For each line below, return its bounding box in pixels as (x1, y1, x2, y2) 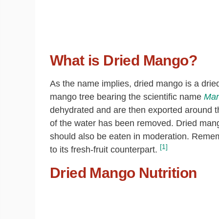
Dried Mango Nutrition (50, 165, 197, 181)
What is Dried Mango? (50, 52, 197, 68)
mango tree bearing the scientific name (50, 92, 204, 102)
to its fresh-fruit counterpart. (50, 145, 157, 154)
